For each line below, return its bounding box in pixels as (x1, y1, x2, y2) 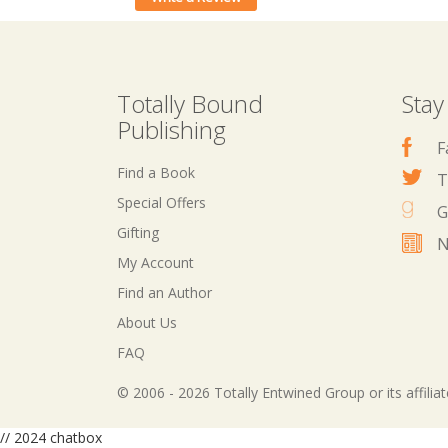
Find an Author (117, 283, 212, 302)
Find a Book (117, 163, 195, 182)
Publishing (117, 113, 226, 146)
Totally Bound (117, 87, 263, 120)
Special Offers (117, 193, 206, 212)
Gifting (117, 223, 159, 242)
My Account (117, 253, 194, 272)
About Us (117, 313, 177, 332)
